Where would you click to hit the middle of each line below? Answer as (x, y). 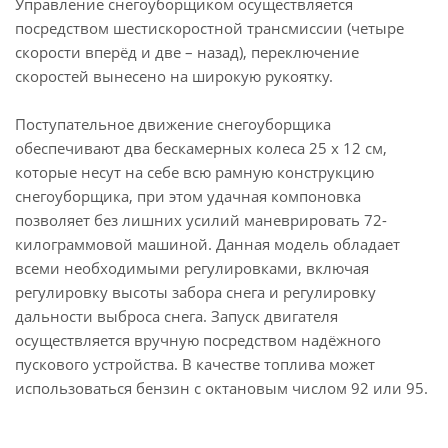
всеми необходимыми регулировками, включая (192, 268)
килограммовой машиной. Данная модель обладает (207, 244)
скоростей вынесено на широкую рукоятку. (174, 76)
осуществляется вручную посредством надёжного (198, 340)
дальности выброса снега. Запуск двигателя (176, 316)
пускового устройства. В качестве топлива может (195, 364)
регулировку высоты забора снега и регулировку (195, 292)
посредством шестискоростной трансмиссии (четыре (209, 28)
